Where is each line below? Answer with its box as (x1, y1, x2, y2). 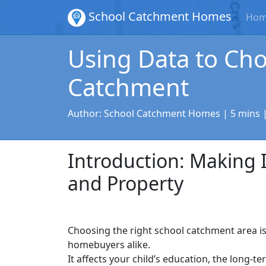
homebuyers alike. (68, 237, 150, 251)
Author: (68, 106, 104, 120)
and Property (68, 170, 183, 196)
